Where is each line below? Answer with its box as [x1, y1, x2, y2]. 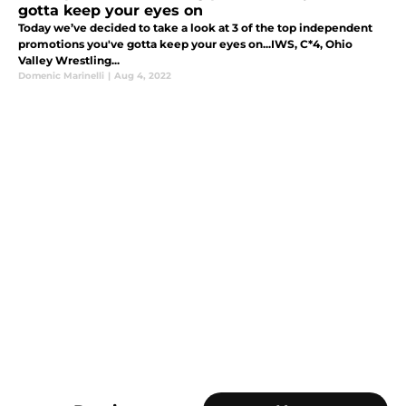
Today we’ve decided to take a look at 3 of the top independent [18, 21, 372, 35]
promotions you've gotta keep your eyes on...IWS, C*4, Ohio [18, 37, 353, 52]
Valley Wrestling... [18, 53, 120, 68]
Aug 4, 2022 [114, 70, 171, 82]
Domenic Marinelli [18, 70, 104, 82]
